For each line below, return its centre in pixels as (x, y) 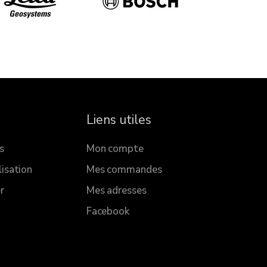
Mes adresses (116, 191)
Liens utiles (119, 120)
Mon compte (115, 149)
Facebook (108, 212)
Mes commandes (124, 170)
